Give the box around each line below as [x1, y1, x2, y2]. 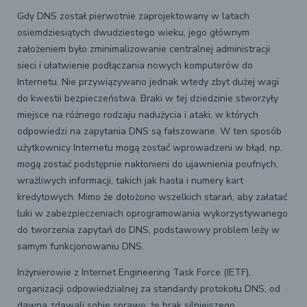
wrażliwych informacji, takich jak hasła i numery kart [17, 174, 243, 187]
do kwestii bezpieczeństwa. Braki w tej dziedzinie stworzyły [17, 92, 278, 105]
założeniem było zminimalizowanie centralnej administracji [17, 42, 270, 56]
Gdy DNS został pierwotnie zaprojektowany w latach [17, 10, 249, 23]
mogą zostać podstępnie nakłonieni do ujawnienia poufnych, [17, 158, 278, 171]
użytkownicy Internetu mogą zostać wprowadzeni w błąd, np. [17, 141, 282, 154]
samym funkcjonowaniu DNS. [17, 240, 144, 253]
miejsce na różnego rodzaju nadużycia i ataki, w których [17, 108, 258, 121]
